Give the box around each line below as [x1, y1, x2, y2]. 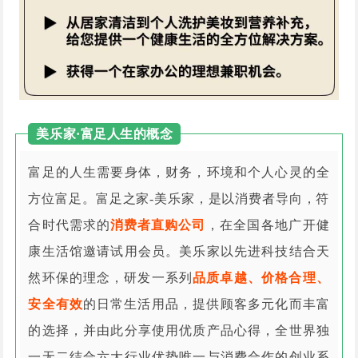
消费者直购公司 [109, 218, 206, 233]
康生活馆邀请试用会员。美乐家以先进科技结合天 [28, 245, 330, 259]
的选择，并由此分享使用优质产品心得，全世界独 [28, 324, 330, 338]
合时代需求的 [28, 218, 110, 233]
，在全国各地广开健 [205, 218, 330, 233]
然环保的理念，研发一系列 [28, 271, 193, 285]
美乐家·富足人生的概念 [36, 127, 173, 141]
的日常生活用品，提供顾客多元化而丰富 [82, 297, 330, 312]
